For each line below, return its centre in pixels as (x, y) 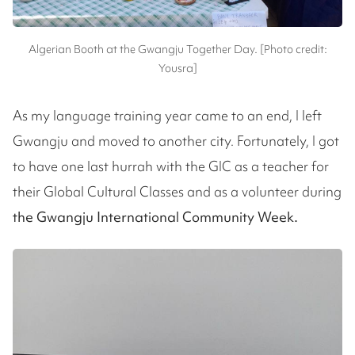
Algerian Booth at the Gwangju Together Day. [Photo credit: (177, 50)
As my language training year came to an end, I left (167, 116)
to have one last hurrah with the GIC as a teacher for (171, 166)
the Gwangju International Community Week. (155, 217)
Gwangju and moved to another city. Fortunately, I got (176, 141)
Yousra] (177, 69)
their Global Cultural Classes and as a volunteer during (177, 192)
